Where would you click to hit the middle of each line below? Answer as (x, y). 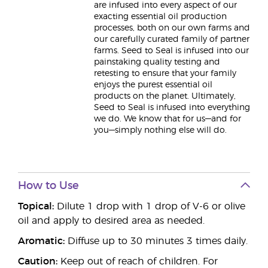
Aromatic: (41, 241)
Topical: (36, 206)
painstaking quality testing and (157, 62)
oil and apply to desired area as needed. (111, 221)
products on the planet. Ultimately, (165, 96)
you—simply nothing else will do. (160, 130)
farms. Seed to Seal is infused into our (171, 51)
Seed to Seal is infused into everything (172, 108)
